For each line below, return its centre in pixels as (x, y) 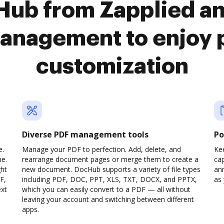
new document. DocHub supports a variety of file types (111, 169)
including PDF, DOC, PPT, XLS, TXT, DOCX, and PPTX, (109, 179)
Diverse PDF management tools (85, 134)
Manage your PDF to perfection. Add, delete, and (101, 149)
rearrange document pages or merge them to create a (110, 159)
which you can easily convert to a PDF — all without (106, 189)
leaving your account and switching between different (108, 199)
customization (112, 66)
